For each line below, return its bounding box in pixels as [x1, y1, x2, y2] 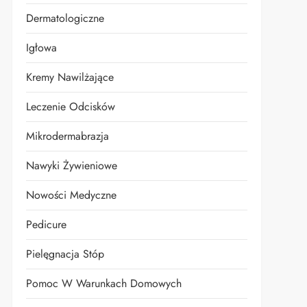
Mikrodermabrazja [25, 128, 109, 144]
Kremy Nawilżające [25, 69, 114, 85]
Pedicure [25, 217, 66, 232]
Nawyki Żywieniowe [25, 158, 117, 173]
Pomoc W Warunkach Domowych [25, 275, 182, 291]
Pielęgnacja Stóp [25, 246, 104, 262]
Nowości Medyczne [25, 187, 116, 203]
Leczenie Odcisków [25, 99, 115, 114]
